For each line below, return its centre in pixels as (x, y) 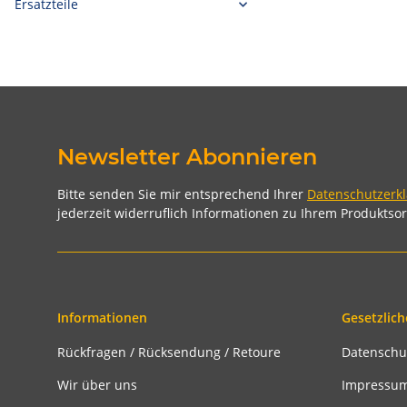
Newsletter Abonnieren (187, 157)
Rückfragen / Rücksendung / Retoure (169, 352)
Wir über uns (97, 384)
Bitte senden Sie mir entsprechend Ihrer (182, 194)
